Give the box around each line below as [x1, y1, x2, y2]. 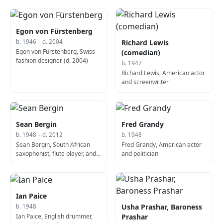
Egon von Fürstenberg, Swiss [16, 47, 96, 56]
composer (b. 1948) [16, 158, 70, 167]
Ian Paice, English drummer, [16, 212, 93, 221]
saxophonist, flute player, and [16, 149, 97, 158]
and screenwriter [121, 77, 169, 86]
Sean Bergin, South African [16, 140, 91, 149]
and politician [121, 149, 159, 158]
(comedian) [121, 47, 161, 57]
